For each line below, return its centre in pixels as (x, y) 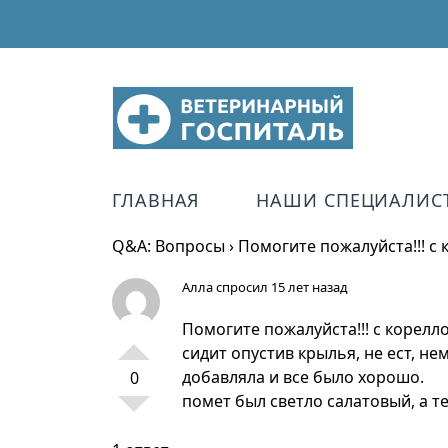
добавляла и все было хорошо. (303, 377)
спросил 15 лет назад (280, 287)
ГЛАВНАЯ (156, 200)
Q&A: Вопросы (168, 246)
